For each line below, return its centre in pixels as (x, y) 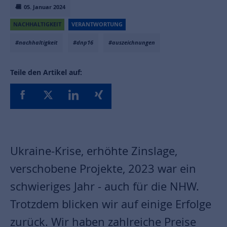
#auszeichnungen (132, 43)
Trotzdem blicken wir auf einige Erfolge (111, 204)
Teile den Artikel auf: (46, 72)
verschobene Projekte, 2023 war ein (103, 168)
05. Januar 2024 (44, 7)
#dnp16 (83, 43)
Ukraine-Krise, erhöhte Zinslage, (94, 151)
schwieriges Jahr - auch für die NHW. (105, 186)
